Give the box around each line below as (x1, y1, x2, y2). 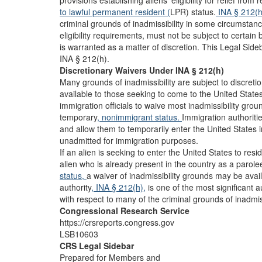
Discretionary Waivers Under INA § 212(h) (60, 64, 224, 76)
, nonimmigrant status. (97, 111, 182, 123)
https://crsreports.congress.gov (60, 216, 174, 228)
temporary (60, 111, 97, 123)
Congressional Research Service (60, 205, 189, 216)
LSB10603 (60, 228, 98, 240)
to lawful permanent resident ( (60, 6, 170, 18)
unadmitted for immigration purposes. (60, 135, 198, 146)
